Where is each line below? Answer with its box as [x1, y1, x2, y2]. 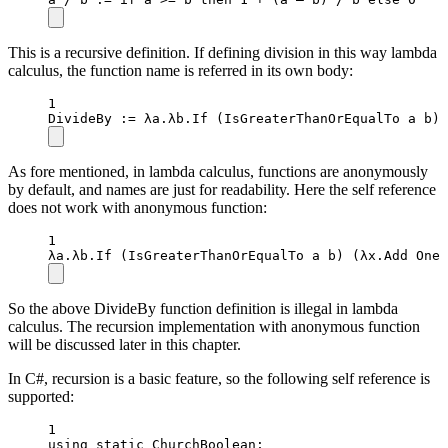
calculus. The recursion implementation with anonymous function [8, 317, 420, 335]
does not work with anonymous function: [8, 198, 267, 216]
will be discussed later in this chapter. [8, 335, 241, 353]
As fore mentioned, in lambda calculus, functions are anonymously [8, 162, 428, 180]
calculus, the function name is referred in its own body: [8, 61, 353, 79]
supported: [8, 387, 74, 405]
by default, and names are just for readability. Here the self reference [8, 180, 436, 198]
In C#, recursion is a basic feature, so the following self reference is [8, 369, 430, 387]
